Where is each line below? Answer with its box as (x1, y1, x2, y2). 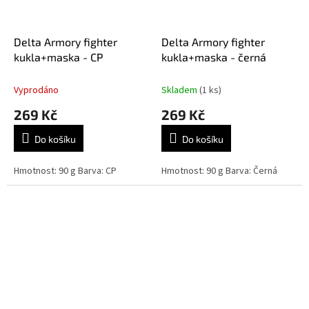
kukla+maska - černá (161, 50, 266, 64)
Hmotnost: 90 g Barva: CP (14, 164, 117, 179)
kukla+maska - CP (14, 50, 103, 64)
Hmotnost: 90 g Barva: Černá (161, 164, 277, 179)
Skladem (161, 83, 199, 98)
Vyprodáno (14, 83, 59, 98)
